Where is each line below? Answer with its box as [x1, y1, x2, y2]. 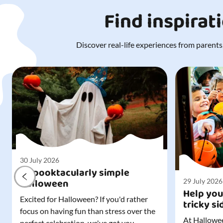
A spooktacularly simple [20, 164, 129, 181]
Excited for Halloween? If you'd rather [20, 194, 148, 204]
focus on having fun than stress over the [20, 206, 155, 216]
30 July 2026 [20, 155, 59, 164]
